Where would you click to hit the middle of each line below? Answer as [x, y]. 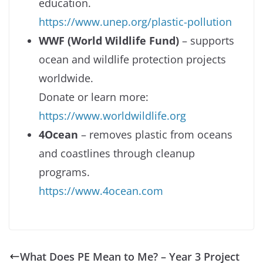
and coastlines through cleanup [117, 154]
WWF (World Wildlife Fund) [109, 41]
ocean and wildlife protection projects [132, 60]
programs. [64, 172]
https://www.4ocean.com [101, 191]
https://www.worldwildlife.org [112, 116]
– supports [207, 41]
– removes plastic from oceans [155, 135]
